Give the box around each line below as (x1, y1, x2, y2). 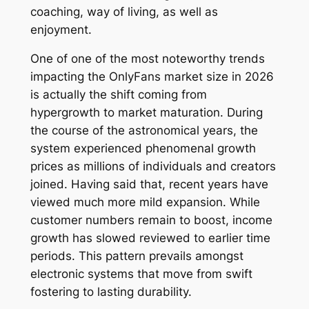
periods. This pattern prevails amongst (30, 249, 243, 263)
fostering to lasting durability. (30, 285, 192, 299)
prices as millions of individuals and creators (30, 159, 276, 174)
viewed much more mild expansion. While (30, 195, 260, 210)
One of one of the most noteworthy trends (30, 52, 265, 66)
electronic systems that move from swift (30, 267, 252, 281)
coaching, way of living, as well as (30, 4, 218, 19)
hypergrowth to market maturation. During (30, 106, 263, 120)
